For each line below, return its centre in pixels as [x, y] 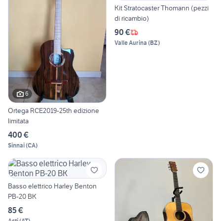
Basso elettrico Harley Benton [52, 186]
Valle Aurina [131, 43]
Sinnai [16, 145]
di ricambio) [132, 18]
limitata [18, 121]
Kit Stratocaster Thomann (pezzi [162, 8]
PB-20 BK [22, 196]
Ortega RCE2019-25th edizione [54, 110]
